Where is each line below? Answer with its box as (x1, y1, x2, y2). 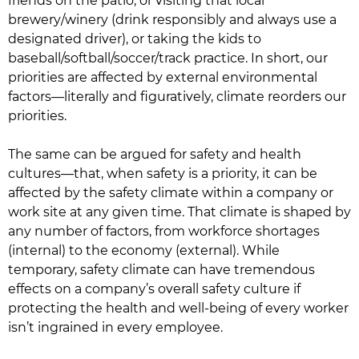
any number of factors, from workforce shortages (8, 224, 320, 239)
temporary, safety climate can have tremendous (8, 262, 315, 277)
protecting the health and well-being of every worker (8, 301, 349, 316)
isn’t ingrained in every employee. (8, 320, 223, 335)
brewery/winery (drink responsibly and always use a (8, 12, 337, 27)
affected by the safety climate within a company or (8, 185, 333, 200)
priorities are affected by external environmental (8, 70, 317, 85)
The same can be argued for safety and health (8, 147, 301, 162)
